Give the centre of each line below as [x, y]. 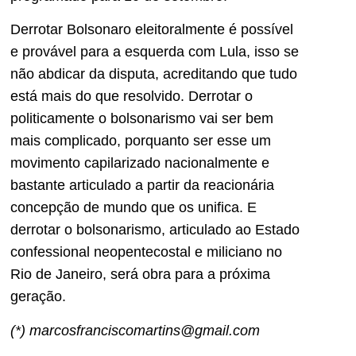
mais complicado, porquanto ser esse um [141, 141]
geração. [38, 297]
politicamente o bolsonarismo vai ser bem [142, 119]
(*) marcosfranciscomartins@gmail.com [135, 330]
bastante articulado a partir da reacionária [142, 186]
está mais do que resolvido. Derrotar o [132, 97]
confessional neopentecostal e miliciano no [146, 252]
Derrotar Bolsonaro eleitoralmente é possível [152, 30]
